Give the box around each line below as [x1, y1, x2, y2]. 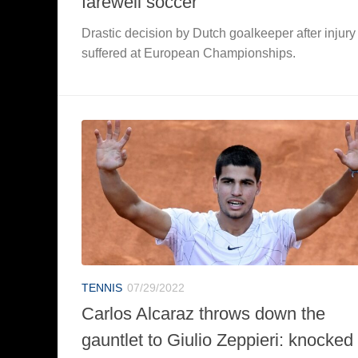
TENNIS [82, 280, 122, 294]
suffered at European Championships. [82, 46, 296, 60]
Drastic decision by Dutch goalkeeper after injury [82, 26, 356, 40]
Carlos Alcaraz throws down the [82, 303, 325, 324]
